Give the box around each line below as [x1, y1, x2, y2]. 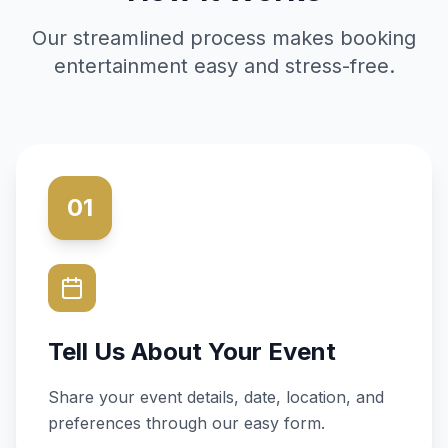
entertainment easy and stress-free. [53, 54, 395, 78]
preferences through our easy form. [48, 413, 325, 433]
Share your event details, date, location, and [48, 387, 384, 407]
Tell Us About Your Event [48, 337, 336, 366]
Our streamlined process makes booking [32, 26, 416, 50]
